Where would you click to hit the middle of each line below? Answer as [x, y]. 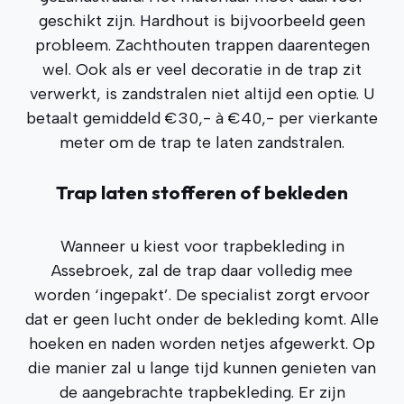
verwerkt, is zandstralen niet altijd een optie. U [202, 94]
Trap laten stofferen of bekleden [202, 192]
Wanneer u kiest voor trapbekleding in [202, 246]
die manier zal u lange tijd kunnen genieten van [202, 368]
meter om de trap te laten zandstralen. [202, 142]
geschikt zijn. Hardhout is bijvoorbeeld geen [202, 21]
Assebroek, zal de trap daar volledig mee [202, 271]
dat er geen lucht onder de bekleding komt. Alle [202, 319]
